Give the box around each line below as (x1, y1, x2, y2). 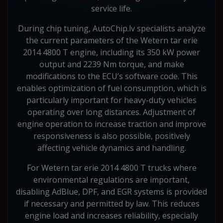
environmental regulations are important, (33, 174, 190, 185)
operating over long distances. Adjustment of (27, 106, 196, 117)
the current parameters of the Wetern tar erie (25, 34, 198, 46)
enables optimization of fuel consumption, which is (16, 82, 207, 94)
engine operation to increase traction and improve (17, 118, 206, 129)
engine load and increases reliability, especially (25, 210, 198, 221)
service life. (91, 2, 132, 14)
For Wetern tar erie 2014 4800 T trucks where (26, 162, 197, 173)
